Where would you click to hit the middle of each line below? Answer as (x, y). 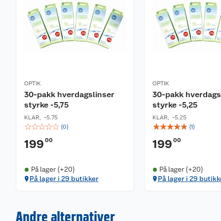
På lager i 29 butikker (64, 179)
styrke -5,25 (175, 105)
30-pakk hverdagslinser (69, 94)
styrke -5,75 (46, 105)
